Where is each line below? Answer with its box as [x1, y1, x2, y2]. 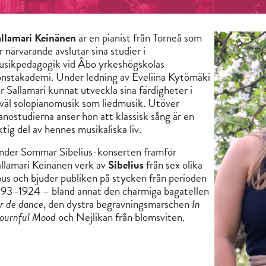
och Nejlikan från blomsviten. [56, 208, 185, 226]
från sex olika [144, 156, 202, 174]
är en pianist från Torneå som [76, 29, 202, 47]
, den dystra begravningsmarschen [43, 195, 192, 213]
